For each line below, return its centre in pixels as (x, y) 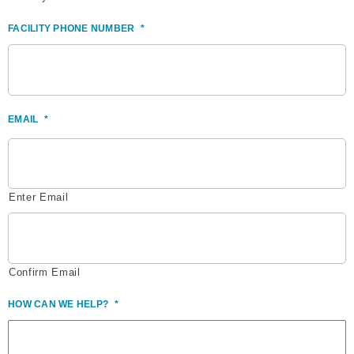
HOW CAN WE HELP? (58, 304)
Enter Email (39, 198)
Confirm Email (45, 272)
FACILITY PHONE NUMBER (72, 29)
